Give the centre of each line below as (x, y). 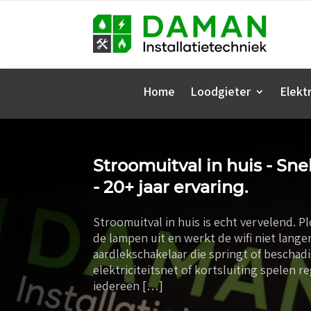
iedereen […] (128, 286)
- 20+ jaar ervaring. (171, 187)
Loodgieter (220, 92)
